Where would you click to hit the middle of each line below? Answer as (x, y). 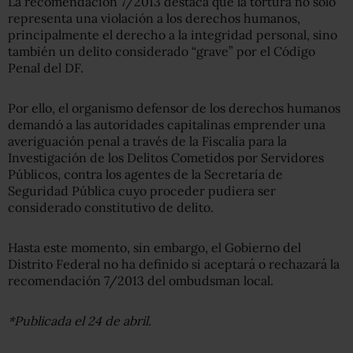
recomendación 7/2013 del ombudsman (124, 280)
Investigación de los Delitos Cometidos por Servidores (166, 157)
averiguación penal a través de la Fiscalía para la (147, 141)
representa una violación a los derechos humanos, (154, 18)
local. (258, 280)
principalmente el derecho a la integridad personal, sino (173, 34)
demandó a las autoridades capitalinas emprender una (167, 124)
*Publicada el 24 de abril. (80, 320)
